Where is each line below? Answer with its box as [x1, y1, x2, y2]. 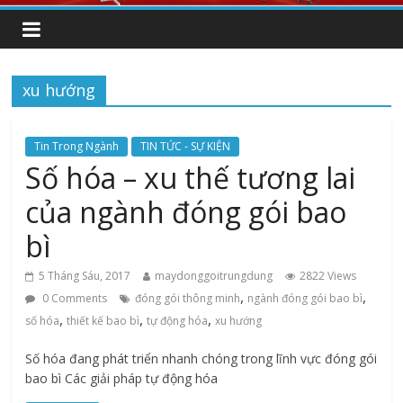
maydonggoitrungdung [155, 268, 273, 283]
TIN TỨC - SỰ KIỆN [140, 139, 231, 154]
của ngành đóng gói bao [25, 193, 347, 231]
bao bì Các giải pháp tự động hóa [25, 370, 219, 387]
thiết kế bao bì [67, 313, 140, 328]
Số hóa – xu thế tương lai [25, 158, 356, 197]
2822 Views [300, 268, 357, 283]
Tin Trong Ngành [34, 139, 120, 154]
